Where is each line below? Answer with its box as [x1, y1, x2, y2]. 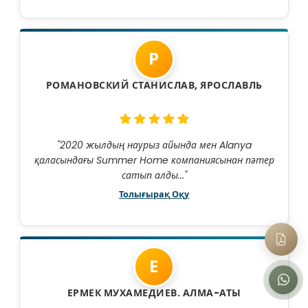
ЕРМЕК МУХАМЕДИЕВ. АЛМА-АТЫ [67, 286, 241, 300]
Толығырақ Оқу [119, 188, 189, 201]
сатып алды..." [121, 168, 187, 183]
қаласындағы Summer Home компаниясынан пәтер [34, 153, 274, 168]
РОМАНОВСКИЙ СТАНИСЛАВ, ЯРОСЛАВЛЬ [45, 78, 263, 93]
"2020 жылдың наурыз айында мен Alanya [56, 138, 252, 153]
